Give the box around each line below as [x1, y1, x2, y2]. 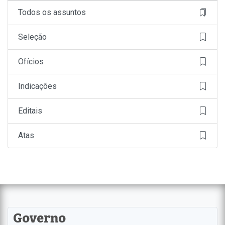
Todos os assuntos [18, 7, 86, 17]
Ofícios [18, 56, 44, 66]
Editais [18, 105, 42, 116]
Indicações [18, 81, 57, 91]
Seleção [18, 32, 47, 42]
